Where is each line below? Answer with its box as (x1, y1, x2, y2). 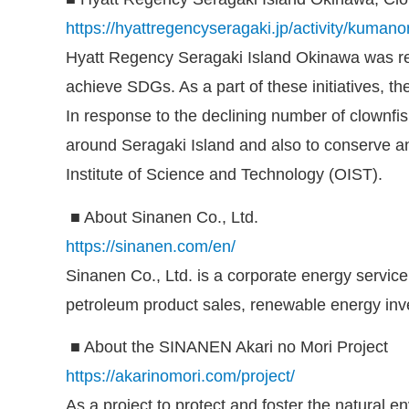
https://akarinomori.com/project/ (66, 366, 295, 385)
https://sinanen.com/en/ (66, 236, 236, 256)
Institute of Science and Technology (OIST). (66, 165, 383, 184)
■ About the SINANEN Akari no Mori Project (70, 337, 388, 356)
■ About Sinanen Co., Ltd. (70, 207, 258, 226)
